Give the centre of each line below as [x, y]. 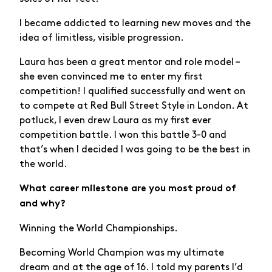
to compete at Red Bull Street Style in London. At [134, 106]
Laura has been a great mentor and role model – [129, 62]
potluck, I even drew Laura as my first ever [115, 120]
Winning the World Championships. [99, 228]
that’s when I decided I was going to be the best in [135, 149]
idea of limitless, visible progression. [102, 38]
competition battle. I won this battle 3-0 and [123, 135]
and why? [42, 204]
